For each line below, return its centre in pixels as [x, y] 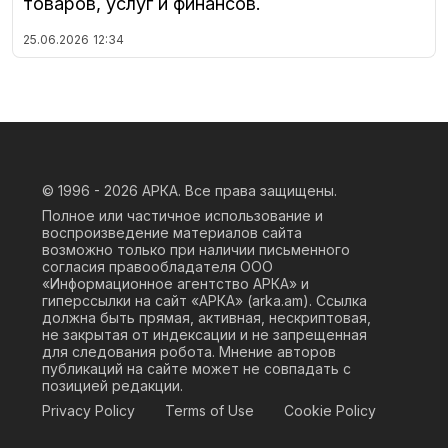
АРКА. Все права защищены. [239, 191]
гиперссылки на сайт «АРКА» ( [147, 301]
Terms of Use [209, 411]
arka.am [277, 301]
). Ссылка [335, 301]
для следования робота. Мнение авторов [189, 352]
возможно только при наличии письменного [196, 250]
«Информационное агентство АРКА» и [175, 284]
